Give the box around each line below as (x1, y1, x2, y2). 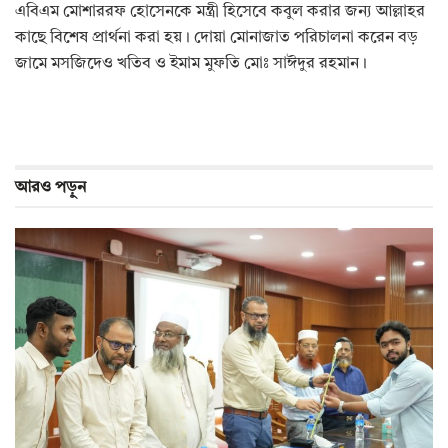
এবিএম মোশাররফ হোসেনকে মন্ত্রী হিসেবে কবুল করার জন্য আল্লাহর (15, 4, 425, 21)
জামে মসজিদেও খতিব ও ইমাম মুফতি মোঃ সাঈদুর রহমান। (15, 56, 367, 73)
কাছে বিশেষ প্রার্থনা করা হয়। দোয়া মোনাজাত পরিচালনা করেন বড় (15, 30, 418, 47)
